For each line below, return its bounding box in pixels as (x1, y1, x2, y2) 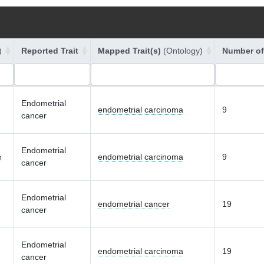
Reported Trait (21, 46, 78, 55)
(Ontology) (163, 46, 203, 55)
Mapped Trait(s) (98, 46, 163, 55)
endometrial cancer (98, 199, 170, 209)
